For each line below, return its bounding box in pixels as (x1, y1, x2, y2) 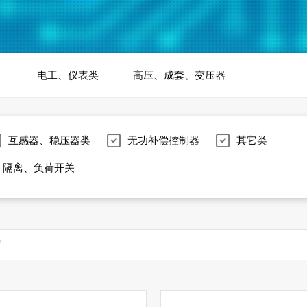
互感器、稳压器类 (8, 134, 90, 146)
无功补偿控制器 (127, 134, 199, 146)
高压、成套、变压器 (133, 69, 225, 81)
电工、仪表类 (37, 69, 99, 81)
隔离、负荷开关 (3, 162, 75, 173)
